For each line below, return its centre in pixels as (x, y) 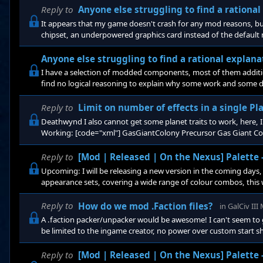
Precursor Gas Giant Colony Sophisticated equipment (134, 95)
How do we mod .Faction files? (145, 206)
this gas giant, (66, 144)
